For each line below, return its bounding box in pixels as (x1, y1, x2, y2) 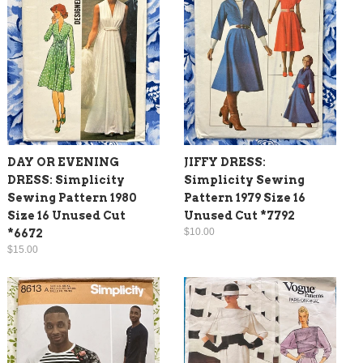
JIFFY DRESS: (184, 155, 266, 169)
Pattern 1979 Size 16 (184, 190, 305, 204)
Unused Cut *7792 (184, 208, 295, 222)
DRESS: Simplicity (7, 173, 125, 186)
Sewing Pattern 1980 (7, 190, 137, 204)
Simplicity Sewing (184, 173, 305, 186)
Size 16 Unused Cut (7, 208, 126, 222)
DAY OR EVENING (7, 155, 119, 169)
